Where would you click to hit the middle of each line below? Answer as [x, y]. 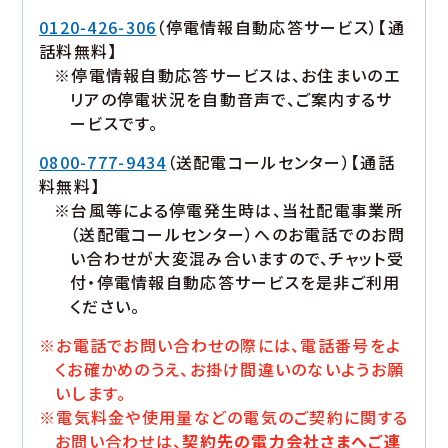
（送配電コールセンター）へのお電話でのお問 [237, 234]
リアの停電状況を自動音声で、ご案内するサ [231, 99]
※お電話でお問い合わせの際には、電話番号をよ [220, 345]
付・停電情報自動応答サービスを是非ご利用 [235, 282]
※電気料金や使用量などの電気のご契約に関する [224, 417]
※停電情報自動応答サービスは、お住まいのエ [227, 75]
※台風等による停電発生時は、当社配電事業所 [228, 210]
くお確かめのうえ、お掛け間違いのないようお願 [230, 369]
